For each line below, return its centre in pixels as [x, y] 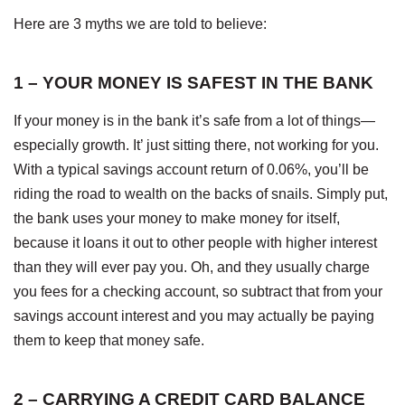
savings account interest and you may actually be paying [194, 316]
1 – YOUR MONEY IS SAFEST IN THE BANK [193, 82]
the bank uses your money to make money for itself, [177, 218]
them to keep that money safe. [109, 340]
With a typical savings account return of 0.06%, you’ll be [191, 169]
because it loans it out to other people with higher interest [195, 242]
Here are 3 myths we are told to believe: [140, 24]
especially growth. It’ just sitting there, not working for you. [196, 145]
